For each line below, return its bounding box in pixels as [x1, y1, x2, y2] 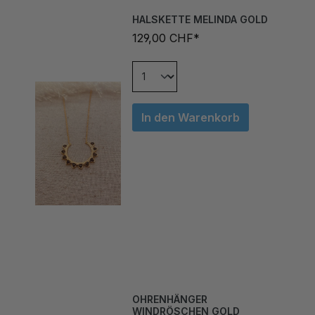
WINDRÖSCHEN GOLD [131, 290, 240, 302]
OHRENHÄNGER [131, 278, 207, 290]
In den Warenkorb [141, 95, 240, 110]
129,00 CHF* [131, 15, 200, 30]
